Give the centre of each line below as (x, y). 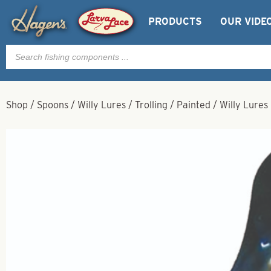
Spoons (53, 105)
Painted (194, 105)
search (20, 58)
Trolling (151, 105)
